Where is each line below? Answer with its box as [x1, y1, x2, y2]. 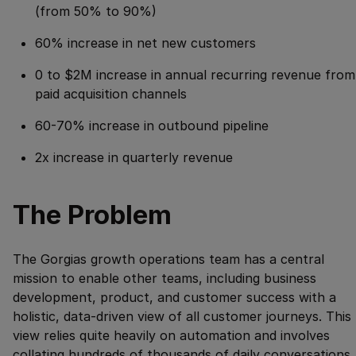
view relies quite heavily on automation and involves [13, 327, 330, 344]
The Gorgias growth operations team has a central [13, 251, 324, 268]
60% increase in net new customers [35, 35, 256, 52]
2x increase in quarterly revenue [35, 149, 233, 166]
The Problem [13, 199, 172, 231]
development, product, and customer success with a [13, 289, 336, 306]
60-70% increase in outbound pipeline [35, 118, 269, 134]
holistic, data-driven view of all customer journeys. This [13, 308, 351, 325]
